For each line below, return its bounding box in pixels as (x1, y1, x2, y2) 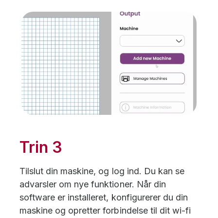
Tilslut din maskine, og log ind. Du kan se (19, 165, 184, 176)
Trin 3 (19, 137, 63, 157)
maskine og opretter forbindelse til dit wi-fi (19, 205, 191, 216)
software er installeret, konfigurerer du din (19, 192, 188, 202)
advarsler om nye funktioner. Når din (19, 179, 166, 189)
